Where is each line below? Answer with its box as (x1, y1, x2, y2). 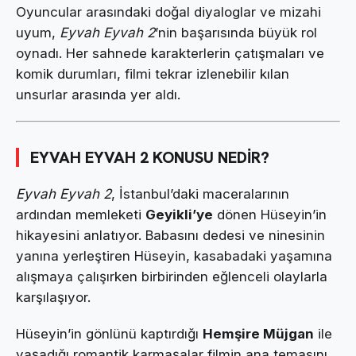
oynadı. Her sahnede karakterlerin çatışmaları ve (16, 44, 324, 61)
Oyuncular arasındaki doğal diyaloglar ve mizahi (16, 3, 321, 20)
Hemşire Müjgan (203, 325, 314, 342)
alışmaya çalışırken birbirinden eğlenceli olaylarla (16, 268, 327, 284)
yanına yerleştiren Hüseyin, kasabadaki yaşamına (16, 247, 332, 264)
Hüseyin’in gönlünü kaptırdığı (16, 325, 203, 342)
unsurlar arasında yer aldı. (16, 86, 180, 103)
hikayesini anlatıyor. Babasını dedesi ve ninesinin (16, 226, 325, 243)
